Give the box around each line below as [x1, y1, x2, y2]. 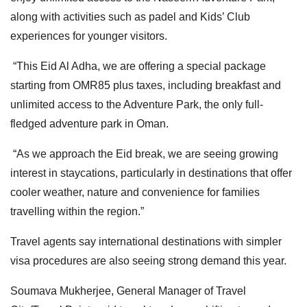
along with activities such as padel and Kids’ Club [10, 10, 250, 23]
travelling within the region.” [10, 205, 144, 217]
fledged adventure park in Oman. [10, 117, 169, 130]
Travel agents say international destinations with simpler [10, 235, 282, 247]
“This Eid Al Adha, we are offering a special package [10, 60, 266, 72]
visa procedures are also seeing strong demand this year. [10, 254, 286, 267]
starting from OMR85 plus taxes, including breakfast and [10, 79, 281, 91]
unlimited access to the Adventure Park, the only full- [10, 98, 263, 110]
